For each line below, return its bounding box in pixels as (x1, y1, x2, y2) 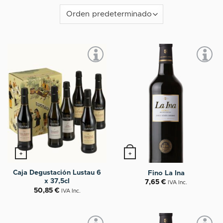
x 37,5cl (44, 178, 70, 185)
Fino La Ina (147, 169, 185, 177)
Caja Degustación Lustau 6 (13, 169, 101, 177)
